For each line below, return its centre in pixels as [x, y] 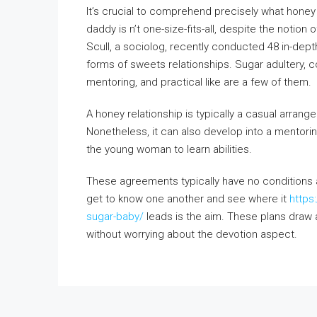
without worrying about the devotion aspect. [192, 234]
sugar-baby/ [115, 217]
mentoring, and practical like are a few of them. [199, 82]
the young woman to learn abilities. [169, 149]
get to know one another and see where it [188, 199]
